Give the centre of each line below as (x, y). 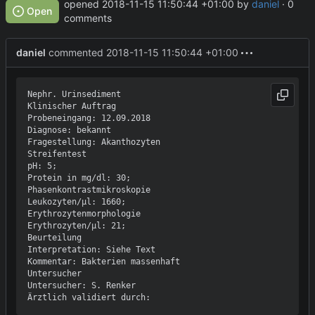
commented (76, 52)
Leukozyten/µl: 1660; (79, 201)
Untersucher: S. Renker (84, 285)
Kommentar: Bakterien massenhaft (104, 261)
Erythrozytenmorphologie (86, 213)
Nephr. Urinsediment (77, 94)
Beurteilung (57, 237)
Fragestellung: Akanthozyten (96, 142)
